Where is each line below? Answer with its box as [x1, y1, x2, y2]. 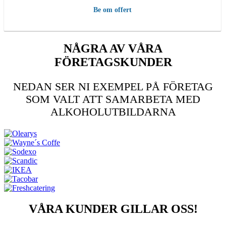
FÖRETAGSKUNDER [54, 55, 172, 69]
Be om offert [93, 6, 132, 14]
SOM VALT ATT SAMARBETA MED [26, 92, 200, 105]
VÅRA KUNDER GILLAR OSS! [28, 202, 198, 216]
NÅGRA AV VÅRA [64, 41, 162, 55]
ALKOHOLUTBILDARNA [50, 105, 176, 118]
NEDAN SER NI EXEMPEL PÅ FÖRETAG [13, 80, 213, 93]
